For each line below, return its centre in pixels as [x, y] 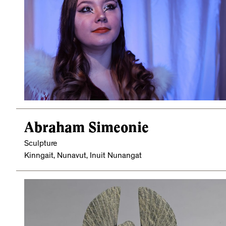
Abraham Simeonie [87, 127]
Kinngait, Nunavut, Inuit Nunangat [83, 156]
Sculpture [41, 144]
